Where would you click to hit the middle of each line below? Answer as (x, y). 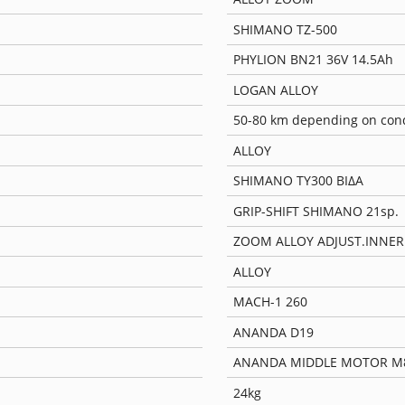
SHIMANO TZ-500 (285, 29)
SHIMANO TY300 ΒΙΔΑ (298, 181)
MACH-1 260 (270, 302)
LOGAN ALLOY (275, 89)
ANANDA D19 (273, 332)
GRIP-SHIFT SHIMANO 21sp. (316, 211)
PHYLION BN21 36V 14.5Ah (313, 60)
